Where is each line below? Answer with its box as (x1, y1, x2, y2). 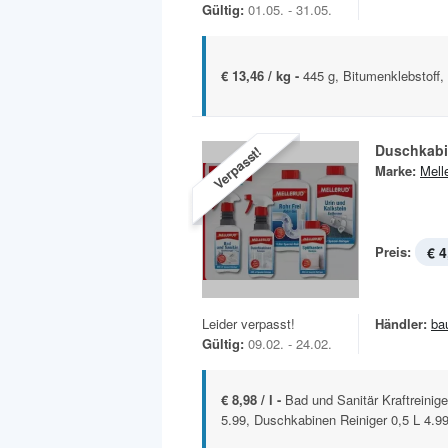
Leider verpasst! (202, 314, 295, 334)
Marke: (375, 161, 416, 181)
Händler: (375, 314, 427, 334)
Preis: (375, 242, 411, 262)
